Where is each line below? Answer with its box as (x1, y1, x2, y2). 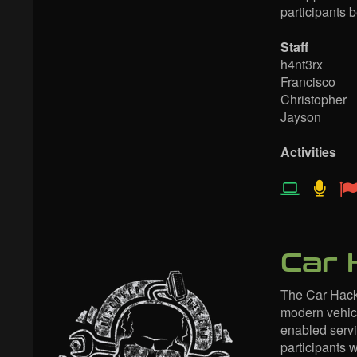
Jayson (280, 108, 321, 126)
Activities (280, 143, 336, 161)
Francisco (280, 73, 335, 91)
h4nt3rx (280, 55, 323, 73)
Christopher (280, 90, 347, 108)
